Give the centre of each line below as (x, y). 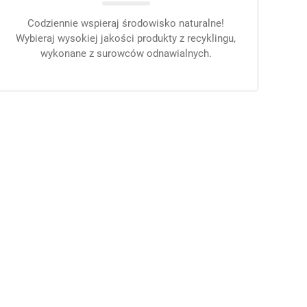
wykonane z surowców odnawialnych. (126, 53)
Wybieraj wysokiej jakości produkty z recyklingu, (126, 38)
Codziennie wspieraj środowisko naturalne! (126, 23)
